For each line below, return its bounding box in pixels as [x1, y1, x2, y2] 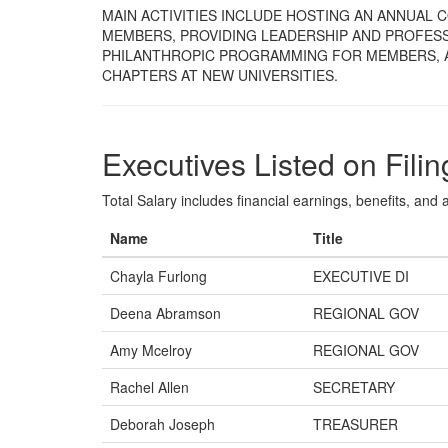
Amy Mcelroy [110, 340, 192, 360]
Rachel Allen [110, 377, 189, 397]
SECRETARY [313, 377, 395, 397]
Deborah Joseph [110, 414, 215, 434]
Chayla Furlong [110, 266, 207, 286]
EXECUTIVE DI [313, 266, 409, 286]
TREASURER [313, 414, 398, 434]
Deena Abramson [110, 303, 221, 323]
